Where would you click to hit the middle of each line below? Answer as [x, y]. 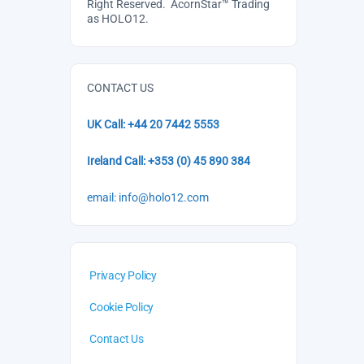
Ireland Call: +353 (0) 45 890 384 [169, 161]
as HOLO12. [118, 19]
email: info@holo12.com [148, 197]
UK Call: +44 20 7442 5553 [153, 124]
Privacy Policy [123, 275]
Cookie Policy [122, 307]
